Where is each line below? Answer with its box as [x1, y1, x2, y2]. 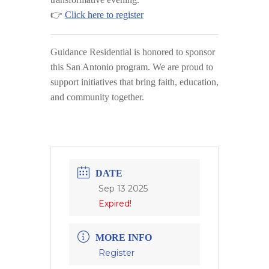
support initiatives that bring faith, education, [50, 76, 219, 87]
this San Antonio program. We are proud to [50, 61, 213, 72]
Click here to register [65, 9, 144, 20]
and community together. [50, 91, 144, 102]
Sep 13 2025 [98, 183, 148, 194]
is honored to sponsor [131, 46, 215, 57]
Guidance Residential [50, 46, 131, 57]
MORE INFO [95, 232, 152, 243]
